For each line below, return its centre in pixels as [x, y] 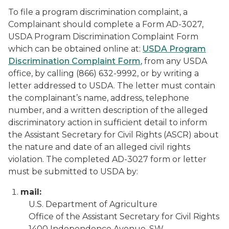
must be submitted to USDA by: [73, 171]
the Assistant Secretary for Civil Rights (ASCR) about [113, 135]
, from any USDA [174, 61]
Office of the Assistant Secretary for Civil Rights [120, 216]
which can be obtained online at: [75, 49]
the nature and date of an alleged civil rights [99, 147]
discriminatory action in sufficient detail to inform [108, 122]
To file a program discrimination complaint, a [98, 12]
